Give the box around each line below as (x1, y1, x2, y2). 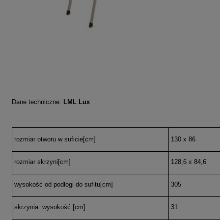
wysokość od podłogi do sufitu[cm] (14, 181, 113, 189)
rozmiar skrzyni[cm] (14, 158, 71, 166)
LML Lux (63, 98, 90, 106)
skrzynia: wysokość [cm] (14, 203, 85, 211)
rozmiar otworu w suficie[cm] (14, 136, 96, 143)
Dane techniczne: (12, 98, 63, 106)
